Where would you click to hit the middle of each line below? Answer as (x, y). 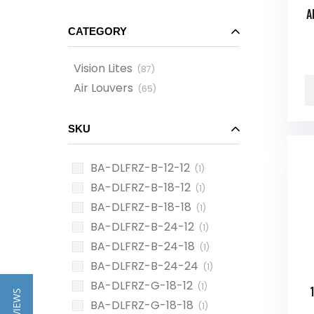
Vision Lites (103, 68)
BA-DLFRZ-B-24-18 (143, 246)
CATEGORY (97, 31)
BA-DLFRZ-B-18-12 (141, 187)
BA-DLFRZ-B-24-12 (142, 227)
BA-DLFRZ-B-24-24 (144, 266)
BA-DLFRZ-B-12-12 (140, 168)
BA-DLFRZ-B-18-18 (141, 207)
